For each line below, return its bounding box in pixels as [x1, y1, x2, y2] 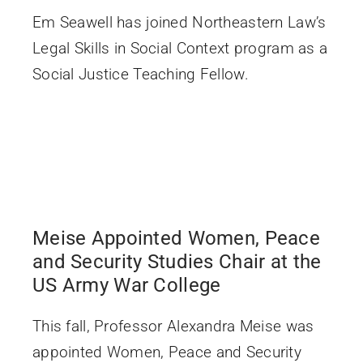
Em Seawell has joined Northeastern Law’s [32, 12, 327, 32]
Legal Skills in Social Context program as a [32, 38, 328, 58]
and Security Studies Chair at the [32, 250, 322, 273]
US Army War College [32, 273, 221, 297]
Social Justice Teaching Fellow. [32, 64, 249, 83]
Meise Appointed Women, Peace [32, 226, 320, 250]
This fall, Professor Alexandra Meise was [32, 316, 314, 335]
